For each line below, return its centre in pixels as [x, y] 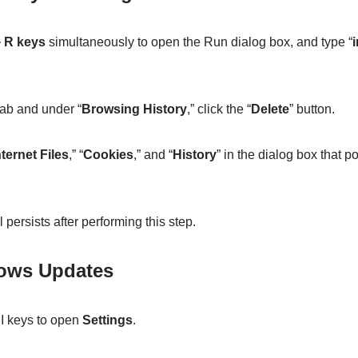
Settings [107, 320]
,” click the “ [219, 109]
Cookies [108, 155]
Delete [270, 109]
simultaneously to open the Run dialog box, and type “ [199, 42]
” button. [312, 109]
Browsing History [134, 109]
